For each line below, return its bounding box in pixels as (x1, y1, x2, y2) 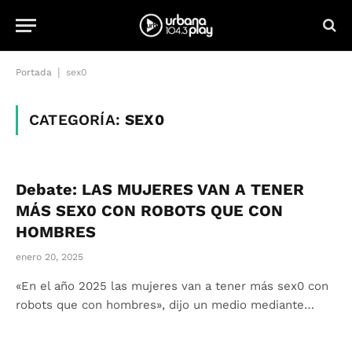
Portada (16, 67, 52, 78)
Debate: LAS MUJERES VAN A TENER (16, 180, 304, 199)
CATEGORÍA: (29, 111, 126, 129)
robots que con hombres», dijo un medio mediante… (16, 298, 314, 312)
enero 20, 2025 (16, 251, 83, 262)
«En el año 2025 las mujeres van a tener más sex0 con (16, 279, 328, 293)
